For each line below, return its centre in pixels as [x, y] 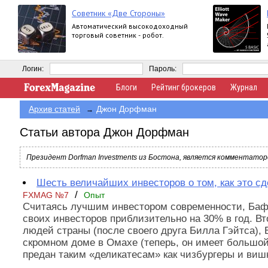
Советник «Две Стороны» [118, 13]
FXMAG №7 [46, 195]
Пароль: [163, 69]
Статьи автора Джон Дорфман [104, 132]
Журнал [244, 87]
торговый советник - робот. [118, 35]
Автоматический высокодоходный [130, 26]
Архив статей [54, 109]
